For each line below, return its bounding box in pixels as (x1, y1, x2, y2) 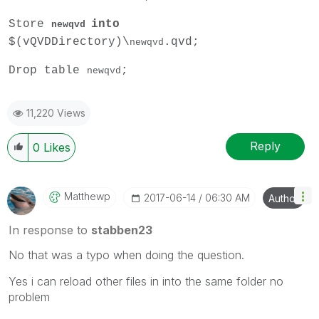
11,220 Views (26, 106, 85, 119)
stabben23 (91, 222, 152, 237)
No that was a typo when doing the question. (9, 247, 244, 262)
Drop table (9, 63, 87, 77)
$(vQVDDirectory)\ (9, 35, 130, 48)
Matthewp (64, 189, 110, 202)
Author (268, 192, 299, 204)
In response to (9, 222, 91, 237)
